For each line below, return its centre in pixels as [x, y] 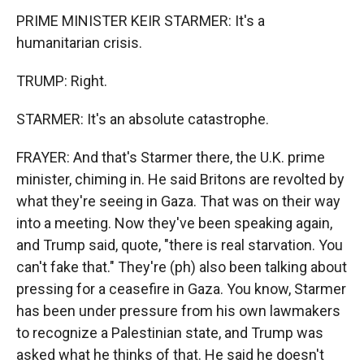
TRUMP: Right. [62, 81]
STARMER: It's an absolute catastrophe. [143, 119]
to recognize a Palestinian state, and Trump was [170, 333]
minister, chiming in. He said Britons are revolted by [180, 179]
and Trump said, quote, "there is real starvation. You [180, 245]
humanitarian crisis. [79, 43]
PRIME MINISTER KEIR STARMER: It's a [141, 21]
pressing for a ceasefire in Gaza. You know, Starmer [181, 289]
